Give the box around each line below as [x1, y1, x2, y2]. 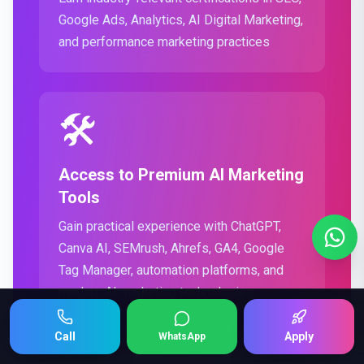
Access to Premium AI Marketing [58, 165, 304, 184]
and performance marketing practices [58, 34, 270, 50]
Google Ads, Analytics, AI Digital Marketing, [58, 12, 303, 28]
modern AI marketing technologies [58, 284, 253, 300]
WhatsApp [158, 331, 206, 342]
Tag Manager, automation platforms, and [58, 262, 284, 278]
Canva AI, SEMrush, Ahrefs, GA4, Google [58, 240, 284, 256]
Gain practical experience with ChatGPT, [58, 219, 281, 234]
